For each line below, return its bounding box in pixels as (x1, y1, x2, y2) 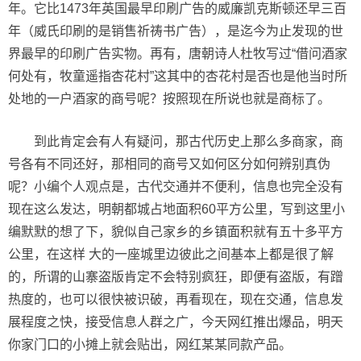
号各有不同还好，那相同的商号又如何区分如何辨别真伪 (8, 157, 330, 171)
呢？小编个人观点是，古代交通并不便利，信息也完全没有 (8, 180, 343, 193)
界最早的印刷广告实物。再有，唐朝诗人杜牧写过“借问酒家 (8, 47, 347, 60)
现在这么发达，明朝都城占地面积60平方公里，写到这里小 (8, 202, 345, 216)
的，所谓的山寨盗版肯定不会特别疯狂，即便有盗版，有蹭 (8, 270, 343, 284)
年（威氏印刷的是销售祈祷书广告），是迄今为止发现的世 (8, 24, 343, 38)
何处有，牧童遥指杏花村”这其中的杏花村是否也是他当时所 (8, 69, 347, 83)
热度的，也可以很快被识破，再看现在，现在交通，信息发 (8, 293, 343, 306)
